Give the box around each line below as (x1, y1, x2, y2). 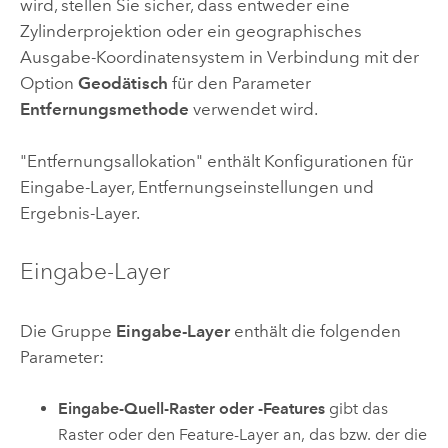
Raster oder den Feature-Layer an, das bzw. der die (58, 425, 428, 445)
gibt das (325, 399, 389, 419)
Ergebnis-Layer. (19, 203, 140, 224)
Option (19, 72, 78, 93)
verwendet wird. (188, 98, 318, 119)
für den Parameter (167, 72, 311, 93)
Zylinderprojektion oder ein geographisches (19, 20, 362, 41)
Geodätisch (77, 72, 168, 93)
